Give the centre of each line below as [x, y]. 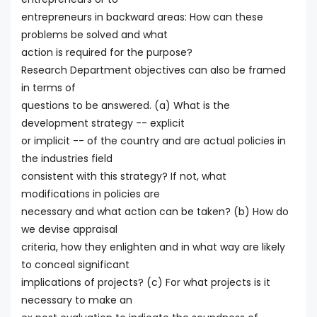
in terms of [48, 88]
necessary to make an [77, 300]
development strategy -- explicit [103, 123]
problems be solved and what [94, 35]
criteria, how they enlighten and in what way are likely [153, 247]
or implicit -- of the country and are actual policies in [154, 141]
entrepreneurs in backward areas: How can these [142, 17]
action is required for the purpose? [107, 53]
